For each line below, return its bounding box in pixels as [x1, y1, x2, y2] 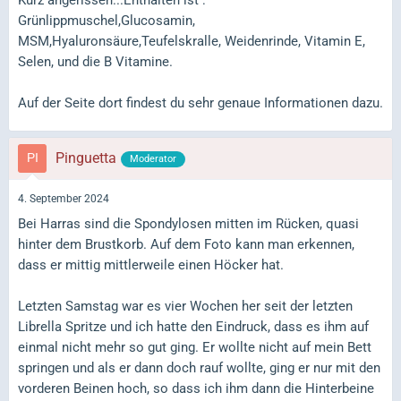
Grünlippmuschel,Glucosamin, [18, 13, 195, 30]
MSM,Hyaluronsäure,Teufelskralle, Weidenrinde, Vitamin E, [18, 33, 365, 50]
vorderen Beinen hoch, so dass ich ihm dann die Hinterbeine [18, 380, 374, 397]
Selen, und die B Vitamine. [18, 54, 173, 71]
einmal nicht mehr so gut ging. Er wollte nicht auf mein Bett [18, 338, 371, 355]
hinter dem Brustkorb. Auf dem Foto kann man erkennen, [18, 235, 354, 252]
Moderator [130, 152, 176, 165]
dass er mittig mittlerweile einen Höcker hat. [18, 256, 284, 273]
